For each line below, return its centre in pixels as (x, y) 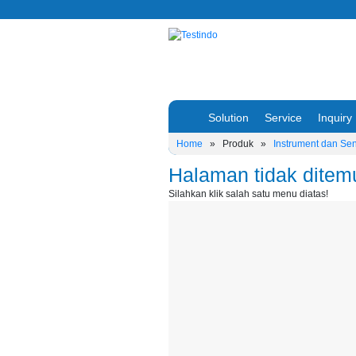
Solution (228, 117)
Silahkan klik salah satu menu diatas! (248, 193)
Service (283, 117)
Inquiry (335, 117)
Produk (238, 143)
